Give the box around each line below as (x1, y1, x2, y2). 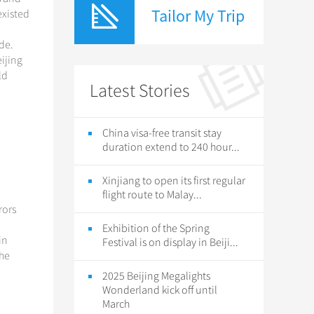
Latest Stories (90, 80, 190, 102)
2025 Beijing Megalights (102, 269, 210, 283)
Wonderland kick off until (102, 283, 217, 297)
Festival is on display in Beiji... (102, 235, 238, 250)
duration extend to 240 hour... (102, 140, 240, 154)
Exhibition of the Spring (102, 221, 210, 235)
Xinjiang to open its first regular (102, 174, 245, 188)
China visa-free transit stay (102, 126, 221, 140)
